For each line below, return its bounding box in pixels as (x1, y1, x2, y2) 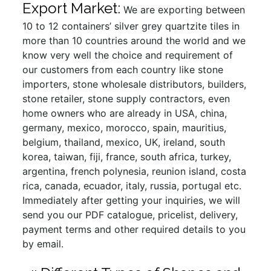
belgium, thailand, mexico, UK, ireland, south (22, 135, 226, 148)
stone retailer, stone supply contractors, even (22, 92, 230, 105)
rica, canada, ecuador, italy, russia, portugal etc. (22, 179, 242, 192)
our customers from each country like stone (22, 63, 224, 76)
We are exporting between (120, 3, 246, 16)
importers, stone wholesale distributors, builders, (22, 77, 247, 90)
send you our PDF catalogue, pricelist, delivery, (22, 208, 238, 221)
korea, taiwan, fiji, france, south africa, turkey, (22, 150, 232, 163)
